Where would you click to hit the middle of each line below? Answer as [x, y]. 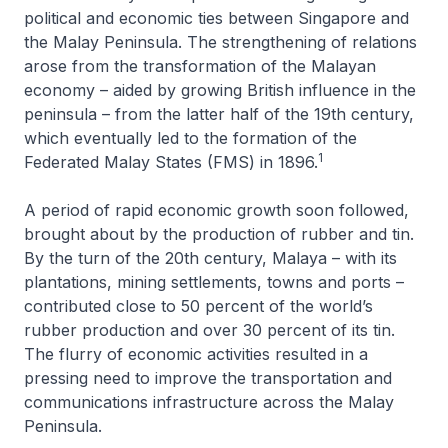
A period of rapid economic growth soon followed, [216, 210]
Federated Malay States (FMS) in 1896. [171, 162]
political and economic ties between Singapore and [216, 18]
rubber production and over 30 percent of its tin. [209, 330]
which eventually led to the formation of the [190, 138]
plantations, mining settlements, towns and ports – [214, 282]
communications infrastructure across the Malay [209, 402]
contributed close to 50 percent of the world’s [198, 306]
